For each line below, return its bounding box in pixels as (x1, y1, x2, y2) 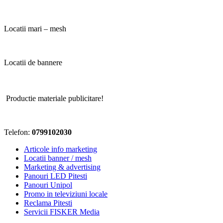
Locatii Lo (4, 75, 46, 86)
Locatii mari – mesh (4, 24, 66, 33)
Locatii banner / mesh (24, 154, 92, 163)
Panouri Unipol (24, 181, 72, 190)
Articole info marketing (24, 145, 97, 154)
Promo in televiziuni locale (24, 190, 108, 199)
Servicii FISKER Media (24, 208, 100, 217)
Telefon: (4, 128, 32, 137)
